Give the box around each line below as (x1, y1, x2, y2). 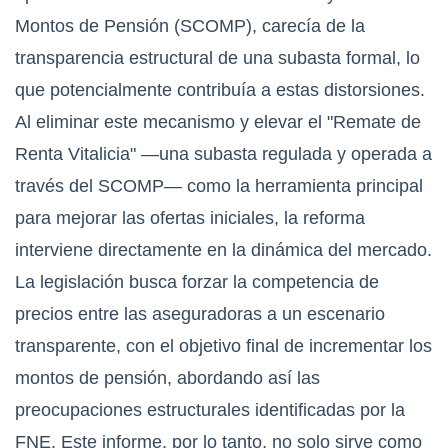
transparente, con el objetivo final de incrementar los (15, 335, 432, 356)
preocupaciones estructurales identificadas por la (15, 399, 405, 420)
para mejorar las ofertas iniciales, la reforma (15, 207, 365, 228)
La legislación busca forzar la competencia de (15, 271, 379, 292)
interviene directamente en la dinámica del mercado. (15, 239, 432, 260)
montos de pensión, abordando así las (15, 367, 320, 388)
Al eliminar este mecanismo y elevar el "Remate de (15, 111, 421, 132)
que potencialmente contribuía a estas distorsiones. (15, 79, 425, 100)
